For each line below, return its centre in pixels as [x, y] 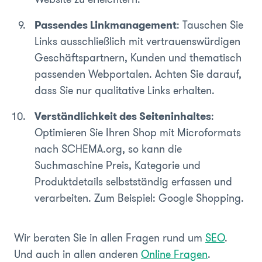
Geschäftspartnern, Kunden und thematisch [138, 58]
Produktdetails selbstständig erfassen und [133, 182]
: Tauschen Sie [210, 25]
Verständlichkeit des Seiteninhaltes [123, 116]
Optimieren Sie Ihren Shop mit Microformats [138, 132]
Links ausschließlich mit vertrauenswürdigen [137, 41]
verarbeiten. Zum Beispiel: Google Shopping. [139, 198]
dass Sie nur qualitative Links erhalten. [125, 90]
